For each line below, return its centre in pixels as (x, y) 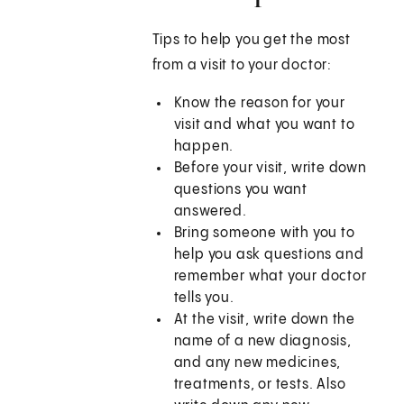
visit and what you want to (264, 125)
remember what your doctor (270, 277)
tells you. (204, 298)
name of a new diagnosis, (262, 342)
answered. (210, 212)
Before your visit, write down (270, 169)
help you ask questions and (269, 255)
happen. (204, 147)
